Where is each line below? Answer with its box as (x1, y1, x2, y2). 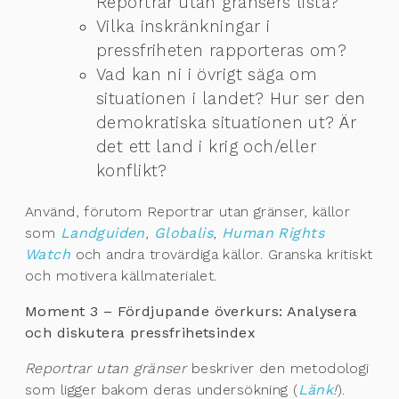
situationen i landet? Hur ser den (96, 88, 366, 108)
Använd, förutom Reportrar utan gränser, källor (25, 202, 351, 220)
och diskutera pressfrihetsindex (25, 323, 256, 341)
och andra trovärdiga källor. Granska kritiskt (70, 245, 373, 263)
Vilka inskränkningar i (96, 16, 271, 36)
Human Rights (221, 224, 324, 241)
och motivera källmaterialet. (25, 266, 217, 284)
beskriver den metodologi (186, 359, 370, 377)
